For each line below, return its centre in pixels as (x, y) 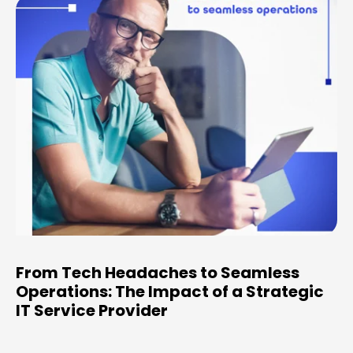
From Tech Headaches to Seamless (158, 272)
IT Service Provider (92, 310)
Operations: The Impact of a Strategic (170, 291)
